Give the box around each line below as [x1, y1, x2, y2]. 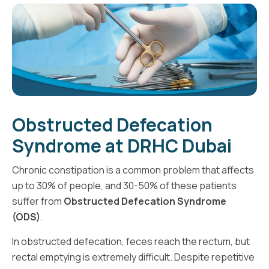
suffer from [12, 194, 64, 208]
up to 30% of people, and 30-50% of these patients [12, 178, 237, 192]
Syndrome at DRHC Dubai [12, 133, 232, 158]
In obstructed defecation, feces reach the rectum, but [12, 234, 250, 248]
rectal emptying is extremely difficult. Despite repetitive [12, 250, 255, 264]
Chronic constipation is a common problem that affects [12, 163, 254, 177]
